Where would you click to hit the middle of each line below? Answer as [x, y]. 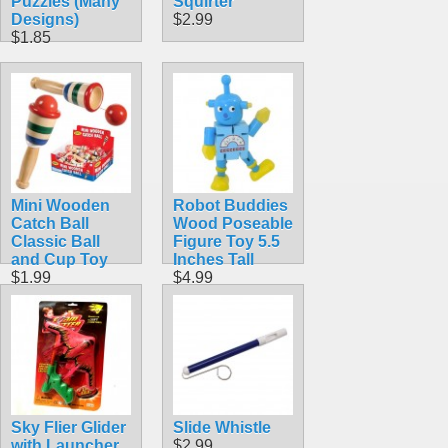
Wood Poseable [233, 223]
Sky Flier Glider [68, 427]
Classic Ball [55, 241]
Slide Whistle [222, 427]
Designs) [45, 19]
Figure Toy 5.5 [226, 241]
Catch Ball [50, 223]
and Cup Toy [59, 259]
